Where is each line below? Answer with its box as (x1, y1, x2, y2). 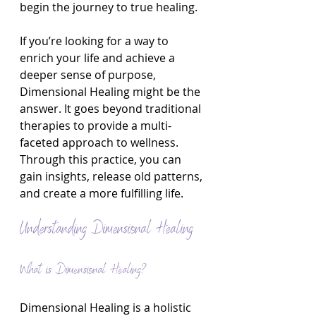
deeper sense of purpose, (20, 67, 159, 83)
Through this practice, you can (20, 152, 184, 167)
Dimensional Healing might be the (20, 84, 203, 99)
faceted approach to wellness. (20, 135, 181, 150)
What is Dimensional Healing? (20, 260, 147, 281)
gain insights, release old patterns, (20, 169, 205, 184)
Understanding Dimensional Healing (20, 217, 193, 243)
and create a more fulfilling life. (20, 186, 183, 201)
